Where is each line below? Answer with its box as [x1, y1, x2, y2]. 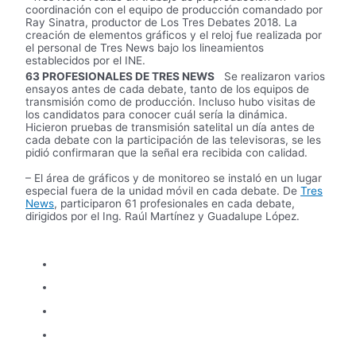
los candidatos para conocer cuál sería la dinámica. [25, 107, 288, 121]
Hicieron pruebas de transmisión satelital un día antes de [25, 120, 315, 133]
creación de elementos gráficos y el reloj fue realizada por [25, 28, 323, 41]
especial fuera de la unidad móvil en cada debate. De [25, 184, 301, 197]
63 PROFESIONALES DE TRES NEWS [25, 69, 215, 83]
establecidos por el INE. [25, 53, 146, 67]
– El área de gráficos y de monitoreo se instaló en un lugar [25, 171, 323, 184]
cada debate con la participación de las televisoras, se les [25, 133, 322, 146]
